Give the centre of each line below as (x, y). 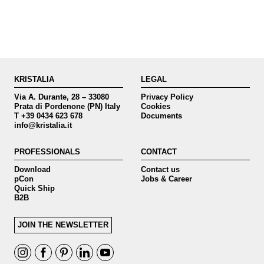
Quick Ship (34, 188)
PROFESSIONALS (47, 152)
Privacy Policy (167, 97)
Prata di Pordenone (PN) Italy (67, 106)
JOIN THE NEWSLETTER (63, 225)
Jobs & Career (166, 179)
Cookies (156, 106)
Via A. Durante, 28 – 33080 (62, 97)
